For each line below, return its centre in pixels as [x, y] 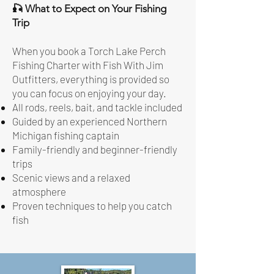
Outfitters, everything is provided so [91, 79]
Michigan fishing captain [66, 135]
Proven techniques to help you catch [92, 206]
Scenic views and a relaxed [71, 177]
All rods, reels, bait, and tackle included [97, 107]
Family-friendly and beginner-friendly [95, 149]
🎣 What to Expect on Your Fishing [89, 9]
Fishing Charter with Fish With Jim [88, 65]
